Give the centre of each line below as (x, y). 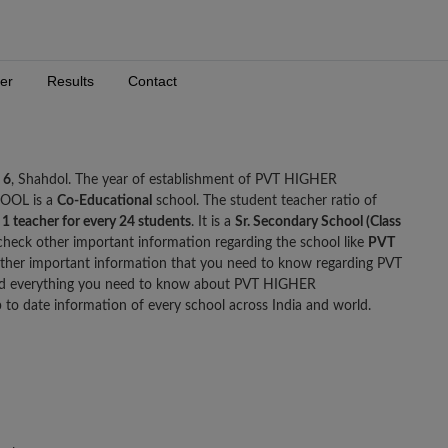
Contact (152, 81)
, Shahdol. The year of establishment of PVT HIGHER (174, 180)
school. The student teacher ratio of (264, 201)
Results (70, 81)
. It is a (213, 222)
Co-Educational (104, 201)
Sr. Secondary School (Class (318, 222)
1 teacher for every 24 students (96, 222)
